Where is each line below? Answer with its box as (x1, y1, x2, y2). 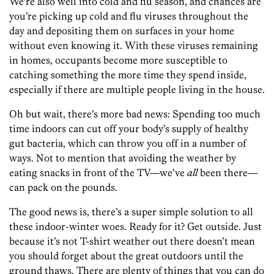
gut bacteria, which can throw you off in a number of (9, 137, 246, 150)
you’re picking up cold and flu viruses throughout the (9, 10, 248, 23)
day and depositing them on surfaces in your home (9, 24, 234, 37)
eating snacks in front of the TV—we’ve (9, 166, 187, 179)
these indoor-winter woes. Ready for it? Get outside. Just (9, 220, 262, 233)
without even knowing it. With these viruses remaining (9, 39, 258, 52)
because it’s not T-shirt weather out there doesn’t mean (9, 235, 255, 248)
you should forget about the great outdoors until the (9, 250, 243, 262)
